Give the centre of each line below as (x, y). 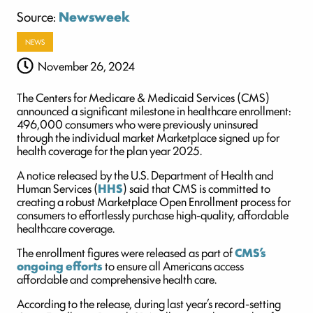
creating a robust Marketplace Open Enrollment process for (154, 202)
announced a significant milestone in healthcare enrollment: (154, 111)
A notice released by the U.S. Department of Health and (145, 175)
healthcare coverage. (66, 228)
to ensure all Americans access (173, 266)
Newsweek (94, 16)
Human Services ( (57, 188)
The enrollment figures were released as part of (126, 253)
